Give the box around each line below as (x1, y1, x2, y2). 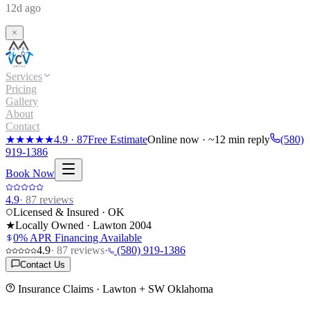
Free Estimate (88, 133, 147, 145)
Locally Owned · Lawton (15, 219, 129, 231)
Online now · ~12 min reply (147, 133, 270, 145)
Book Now (6, 167, 55, 179)
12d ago (6, 1, 41, 14)
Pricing (6, 82, 37, 95)
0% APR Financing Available (13, 231, 142, 244)
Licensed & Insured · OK (13, 206, 125, 218)
